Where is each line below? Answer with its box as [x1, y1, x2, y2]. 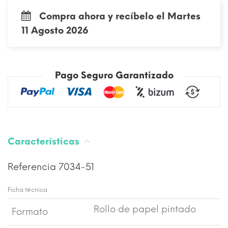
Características [8, 136, 82, 148]
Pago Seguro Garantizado [54, 70, 174, 81]
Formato [12, 206, 48, 218]
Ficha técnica [8, 186, 47, 194]
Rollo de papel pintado [94, 204, 196, 215]
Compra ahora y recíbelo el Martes [39, 11, 201, 22]
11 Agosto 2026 [21, 25, 89, 36]
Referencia [8, 161, 59, 173]
